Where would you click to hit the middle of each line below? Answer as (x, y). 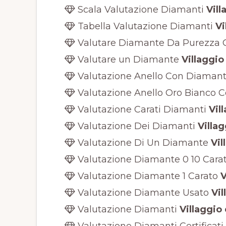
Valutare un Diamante (127, 59)
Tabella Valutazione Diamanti (144, 26)
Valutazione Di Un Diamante (142, 143)
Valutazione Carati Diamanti (140, 109)
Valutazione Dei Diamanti (135, 126)
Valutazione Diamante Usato (142, 192)
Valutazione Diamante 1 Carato (146, 176)
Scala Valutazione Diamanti (139, 9)
